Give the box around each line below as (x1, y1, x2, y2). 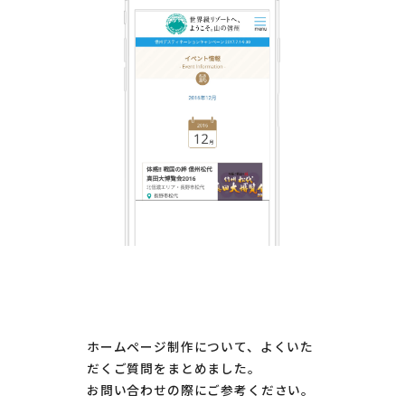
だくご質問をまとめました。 (87, 361, 261, 378)
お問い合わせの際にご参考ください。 (87, 382, 315, 400)
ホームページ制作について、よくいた (87, 339, 314, 356)
